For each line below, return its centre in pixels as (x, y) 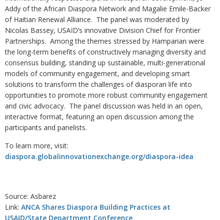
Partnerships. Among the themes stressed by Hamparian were (105, 41)
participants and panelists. (46, 127)
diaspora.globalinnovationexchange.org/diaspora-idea (99, 156)
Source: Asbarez (30, 196)
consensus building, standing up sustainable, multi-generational (105, 63)
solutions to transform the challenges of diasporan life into (98, 84)
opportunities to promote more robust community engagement (106, 95)
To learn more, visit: (37, 146)
